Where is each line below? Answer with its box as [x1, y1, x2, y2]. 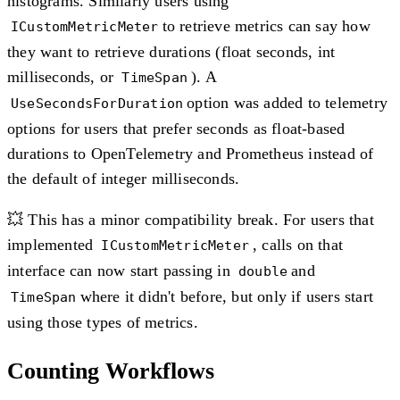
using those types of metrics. [7, 312, 198, 331]
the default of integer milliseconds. [7, 169, 240, 187]
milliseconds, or [7, 67, 119, 86]
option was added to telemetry [187, 93, 388, 112]
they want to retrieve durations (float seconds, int [7, 42, 336, 61]
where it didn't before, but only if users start [79, 287, 374, 305]
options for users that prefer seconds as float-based [7, 119, 346, 137]
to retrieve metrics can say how [162, 16, 371, 35]
